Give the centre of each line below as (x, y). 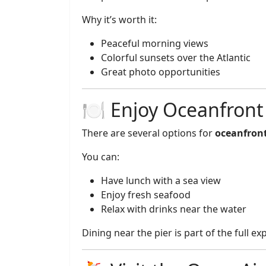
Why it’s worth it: (119, 20)
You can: (101, 157)
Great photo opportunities (161, 72)
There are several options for (148, 133)
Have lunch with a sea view (161, 180)
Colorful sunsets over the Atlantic (176, 58)
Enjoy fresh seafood (146, 195)
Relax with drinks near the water (174, 209)
